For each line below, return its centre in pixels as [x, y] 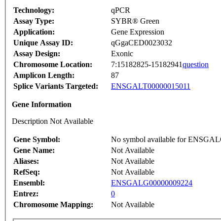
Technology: [34, 10]
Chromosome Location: [53, 65]
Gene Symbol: [37, 140]
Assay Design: [37, 54]
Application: [34, 32]
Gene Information [42, 105]
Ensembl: [29, 183]
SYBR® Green [135, 21]
